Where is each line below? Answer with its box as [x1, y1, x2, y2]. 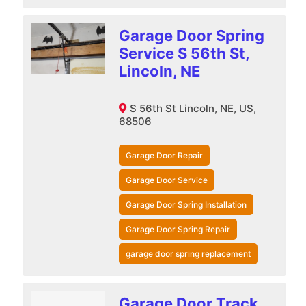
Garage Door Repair [125, 150, 203, 161]
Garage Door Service [125, 174, 208, 185]
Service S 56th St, [118, 44, 249, 62]
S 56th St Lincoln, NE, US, [129, 101, 256, 115]
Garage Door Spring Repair [125, 223, 230, 234]
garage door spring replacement [125, 248, 251, 259]
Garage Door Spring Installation [125, 199, 247, 210]
